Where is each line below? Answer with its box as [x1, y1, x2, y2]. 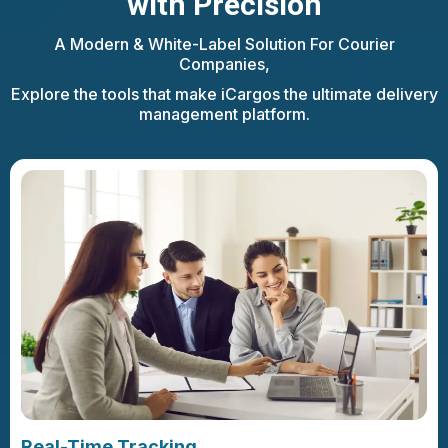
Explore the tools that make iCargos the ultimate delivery [10, 83, 438, 104]
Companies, [178, 53, 270, 74]
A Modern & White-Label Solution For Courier [53, 33, 395, 54]
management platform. [138, 103, 310, 124]
